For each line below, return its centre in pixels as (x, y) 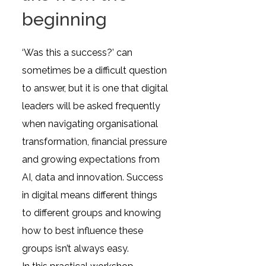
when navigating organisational (90, 124)
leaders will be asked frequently (91, 106)
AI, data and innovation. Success (93, 177)
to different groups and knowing (92, 213)
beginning (65, 19)
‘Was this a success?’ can (77, 53)
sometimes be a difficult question (95, 70)
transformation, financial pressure (95, 142)
